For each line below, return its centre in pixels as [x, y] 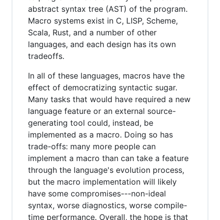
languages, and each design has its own [102, 44]
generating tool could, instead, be [91, 123]
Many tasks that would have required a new [109, 99]
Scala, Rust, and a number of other [92, 32]
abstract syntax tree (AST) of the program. [108, 9]
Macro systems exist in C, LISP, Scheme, [103, 20]
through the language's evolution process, [106, 170]
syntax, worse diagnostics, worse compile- [108, 205]
